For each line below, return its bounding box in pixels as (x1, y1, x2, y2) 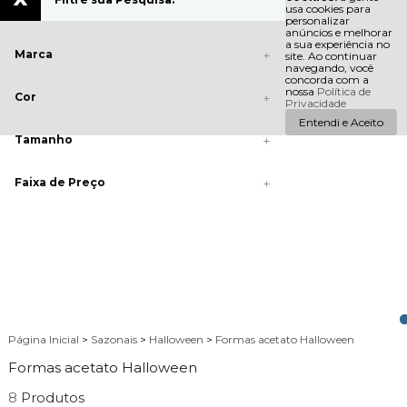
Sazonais (90, 333, 140, 347)
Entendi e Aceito (298, 115, 383, 129)
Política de (316, 84, 371, 98)
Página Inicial (7, 333, 82, 347)
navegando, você (284, 61, 373, 74)
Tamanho (14, 133, 73, 146)
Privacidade (284, 96, 346, 110)
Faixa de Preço (14, 175, 105, 189)
